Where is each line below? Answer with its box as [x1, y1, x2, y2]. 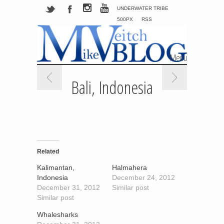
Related [37, 148, 59, 155]
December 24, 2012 [112, 173, 175, 182]
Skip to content [37, 66, 84, 74]
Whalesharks [37, 210, 78, 219]
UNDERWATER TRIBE [116, 5, 168, 11]
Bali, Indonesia [71, 75, 153, 99]
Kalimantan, [37, 163, 74, 172]
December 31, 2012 [37, 183, 100, 192]
